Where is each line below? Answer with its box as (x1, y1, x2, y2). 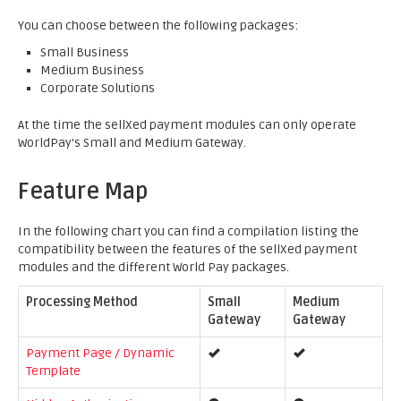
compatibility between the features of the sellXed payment (18, 242, 357, 257)
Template (26, 363, 81, 379)
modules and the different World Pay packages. (18, 260, 289, 275)
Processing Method (26, 294, 138, 310)
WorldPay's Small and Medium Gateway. (18, 135, 246, 150)
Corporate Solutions (40, 81, 155, 96)
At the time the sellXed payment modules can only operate (18, 117, 356, 132)
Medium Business (40, 63, 144, 78)
